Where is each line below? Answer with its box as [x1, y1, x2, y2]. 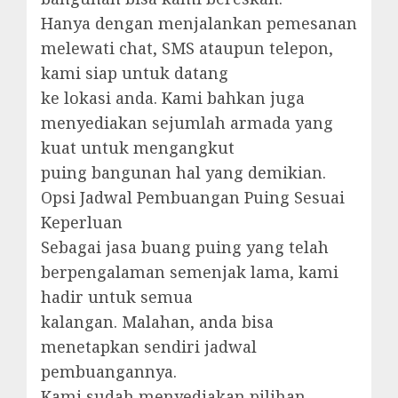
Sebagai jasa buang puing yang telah [41, 235, 329, 258]
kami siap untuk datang [41, 61, 228, 84]
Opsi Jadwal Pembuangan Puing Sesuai [41, 186, 345, 208]
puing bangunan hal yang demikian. [41, 161, 326, 183]
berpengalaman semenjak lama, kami [41, 260, 338, 283]
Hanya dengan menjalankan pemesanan [41, 12, 357, 34]
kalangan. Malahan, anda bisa [41, 310, 274, 332]
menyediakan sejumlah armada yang [41, 111, 333, 133]
